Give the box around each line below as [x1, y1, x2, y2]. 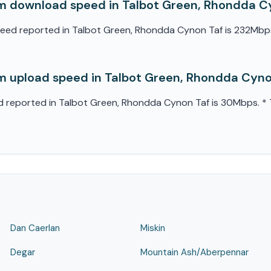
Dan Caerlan [10, 222, 60, 234]
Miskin [140, 222, 165, 234]
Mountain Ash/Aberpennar [140, 246, 249, 258]
